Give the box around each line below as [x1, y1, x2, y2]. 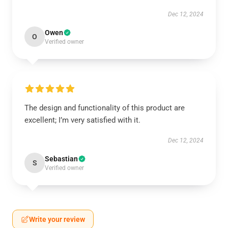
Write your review [29, 215, 85, 223]
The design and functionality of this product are [24, 103, 185, 112]
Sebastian [45, 155, 78, 163]
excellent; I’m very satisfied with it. [24, 116, 140, 125]
